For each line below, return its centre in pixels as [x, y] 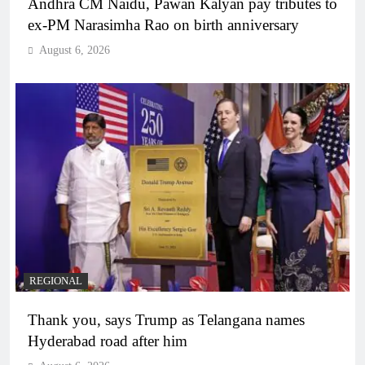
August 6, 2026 [75, 50]
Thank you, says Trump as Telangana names [166, 319]
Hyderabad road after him [108, 341]
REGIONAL [56, 281]
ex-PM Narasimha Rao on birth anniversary [163, 24]
